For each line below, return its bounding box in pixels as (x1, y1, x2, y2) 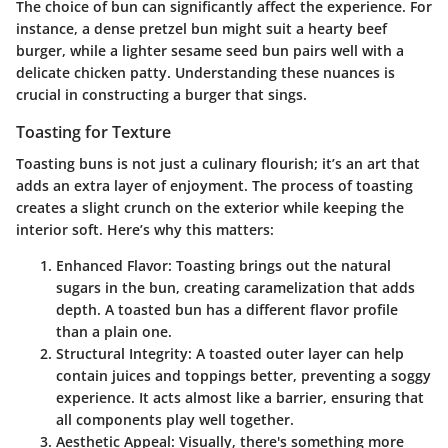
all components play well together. (56, 410, 294, 430)
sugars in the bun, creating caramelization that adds (56, 278, 415, 298)
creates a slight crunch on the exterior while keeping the (16, 198, 404, 218)
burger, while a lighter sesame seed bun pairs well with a (16, 41, 404, 61)
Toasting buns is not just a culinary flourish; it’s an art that (16, 154, 420, 174)
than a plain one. (56, 322, 172, 342)
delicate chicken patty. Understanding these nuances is (16, 63, 395, 83)
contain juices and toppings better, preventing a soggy (56, 366, 431, 386)
